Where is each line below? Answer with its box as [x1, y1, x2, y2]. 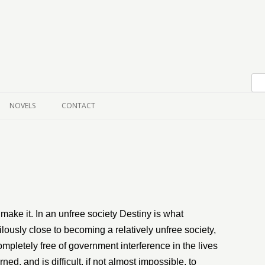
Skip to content [50, 48, 108, 59]
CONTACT [62, 101, 95, 111]
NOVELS [9, 101, 35, 111]
